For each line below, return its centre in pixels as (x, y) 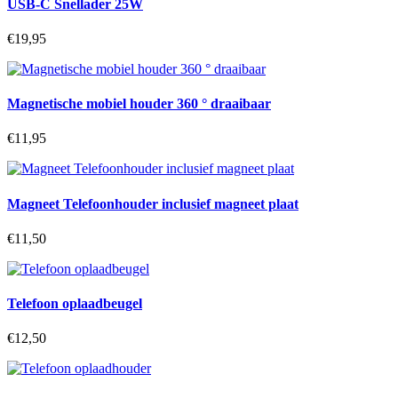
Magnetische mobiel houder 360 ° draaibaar (139, 104)
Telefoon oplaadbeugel (75, 304)
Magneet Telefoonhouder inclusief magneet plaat (153, 203)
